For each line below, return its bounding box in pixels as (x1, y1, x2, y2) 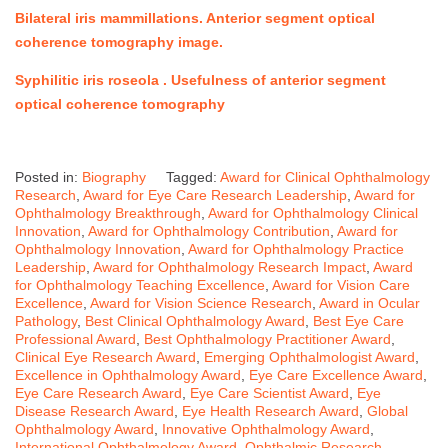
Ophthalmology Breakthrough (15, 204, 201, 221)
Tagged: (166, 168, 220, 185)
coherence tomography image (15, 33, 219, 50)
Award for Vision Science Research (90, 294, 312, 311)
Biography (82, 168, 146, 185)
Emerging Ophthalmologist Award (204, 348, 415, 365)
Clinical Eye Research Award (15, 348, 196, 365)
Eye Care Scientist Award (190, 384, 349, 401)
